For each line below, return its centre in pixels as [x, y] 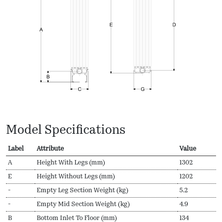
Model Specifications [66, 130]
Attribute [50, 149]
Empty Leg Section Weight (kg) [83, 190]
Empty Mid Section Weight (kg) [83, 204]
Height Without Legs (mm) [76, 176]
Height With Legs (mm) [71, 163]
